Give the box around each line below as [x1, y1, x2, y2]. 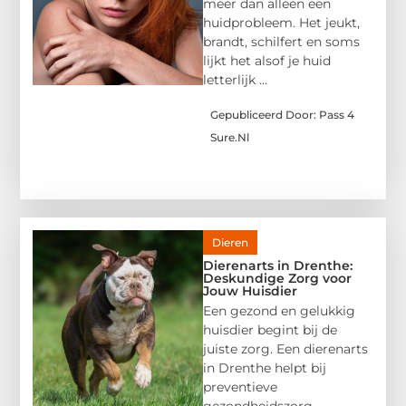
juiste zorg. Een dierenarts [203, 340, 368, 357]
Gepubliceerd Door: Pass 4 [210, 107, 354, 121]
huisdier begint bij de [203, 321, 337, 338]
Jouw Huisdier [203, 282, 297, 299]
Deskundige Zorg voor [203, 269, 352, 286]
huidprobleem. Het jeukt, [203, 14, 360, 32]
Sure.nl [210, 130, 249, 144]
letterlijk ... [203, 72, 267, 89]
